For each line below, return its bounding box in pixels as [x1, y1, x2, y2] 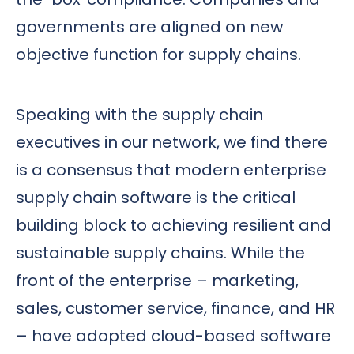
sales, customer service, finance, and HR [16, 297, 335, 320]
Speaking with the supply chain [16, 104, 263, 126]
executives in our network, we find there [16, 131, 328, 154]
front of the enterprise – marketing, [16, 269, 299, 292]
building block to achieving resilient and [16, 214, 331, 237]
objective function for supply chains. [16, 43, 301, 66]
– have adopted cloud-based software [16, 325, 331, 348]
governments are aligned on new [16, 15, 283, 38]
